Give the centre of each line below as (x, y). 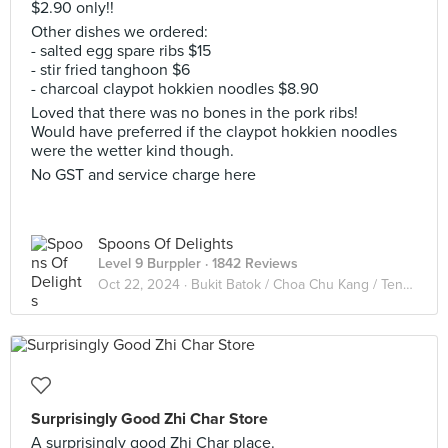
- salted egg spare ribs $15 (121, 51)
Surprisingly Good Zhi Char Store (149, 419)
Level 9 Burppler (149, 263)
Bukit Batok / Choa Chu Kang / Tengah (297, 284)
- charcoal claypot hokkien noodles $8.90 (175, 89)
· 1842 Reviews (249, 263)
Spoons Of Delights (165, 244)
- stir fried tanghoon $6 (110, 70)
